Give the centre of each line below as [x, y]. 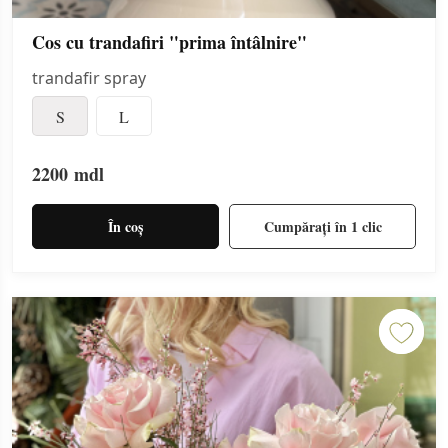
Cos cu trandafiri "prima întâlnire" [169, 42]
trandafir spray [89, 78]
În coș [125, 226]
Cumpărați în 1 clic [322, 226]
